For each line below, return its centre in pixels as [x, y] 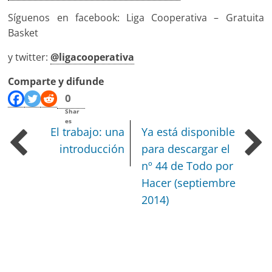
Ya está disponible [189, 131]
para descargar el [186, 148]
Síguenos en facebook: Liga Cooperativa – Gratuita [136, 17]
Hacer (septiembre [189, 182]
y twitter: [29, 57]
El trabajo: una [88, 131]
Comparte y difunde [56, 81]
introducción [92, 148]
